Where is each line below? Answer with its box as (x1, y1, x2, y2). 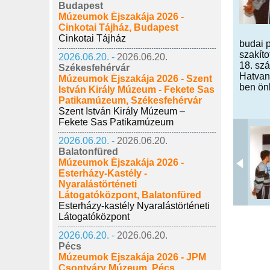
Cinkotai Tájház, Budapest (58, 22, 178, 33)
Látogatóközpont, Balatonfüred (58, 190, 201, 200)
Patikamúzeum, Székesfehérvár (58, 95, 202, 105)
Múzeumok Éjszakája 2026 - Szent (58, 74, 212, 84)
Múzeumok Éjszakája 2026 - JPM (58, 252, 206, 262)
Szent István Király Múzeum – (58, 106, 185, 116)
